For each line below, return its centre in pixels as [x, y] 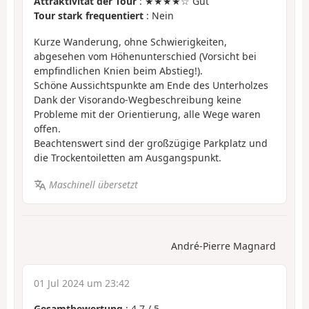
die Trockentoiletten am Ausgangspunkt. [128, 158]
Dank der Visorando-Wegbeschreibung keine [138, 100]
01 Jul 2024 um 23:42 [82, 283]
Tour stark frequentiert [89, 15]
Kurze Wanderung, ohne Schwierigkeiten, [130, 42]
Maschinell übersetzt [93, 184]
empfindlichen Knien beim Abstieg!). [118, 71]
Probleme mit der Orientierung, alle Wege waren [147, 114]
